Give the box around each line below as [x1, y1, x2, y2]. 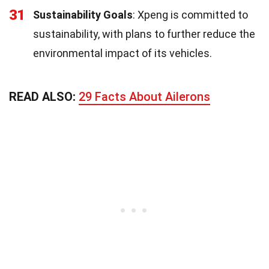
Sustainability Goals [33, 8, 133, 21]
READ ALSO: [9, 89, 79, 104]
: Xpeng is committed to [133, 8, 248, 21]
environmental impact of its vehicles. [33, 46, 212, 59]
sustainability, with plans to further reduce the [33, 27, 255, 40]
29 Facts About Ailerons [79, 89, 210, 104]
